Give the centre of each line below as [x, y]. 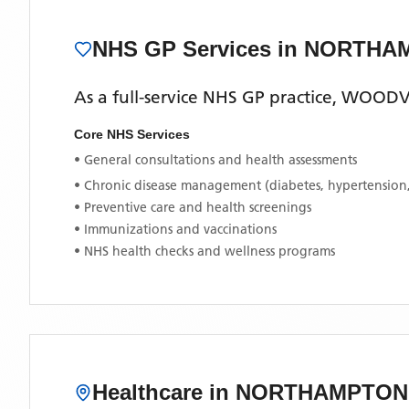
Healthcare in [164, 392]
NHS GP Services [185, 49]
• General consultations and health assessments [215, 160]
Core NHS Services [132, 134]
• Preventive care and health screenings [193, 207]
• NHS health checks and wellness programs [204, 251]
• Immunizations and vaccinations [175, 229]
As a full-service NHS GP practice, [208, 97]
